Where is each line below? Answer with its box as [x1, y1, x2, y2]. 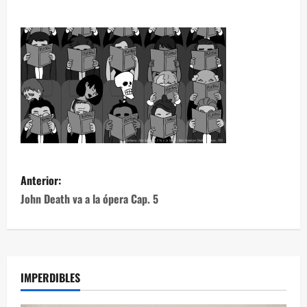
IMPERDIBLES [21, 269, 80, 286]
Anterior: [21, 172, 61, 188]
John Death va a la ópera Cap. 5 [21, 191, 158, 207]
